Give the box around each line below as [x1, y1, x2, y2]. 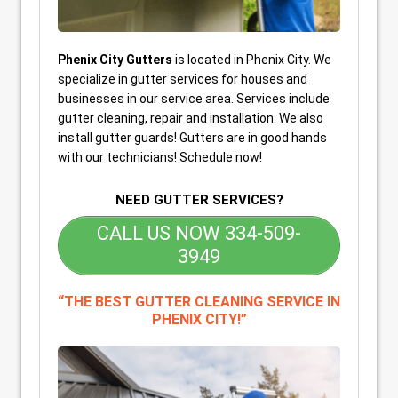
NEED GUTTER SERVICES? [115, 191, 283, 208]
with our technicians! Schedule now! [58, 149, 262, 164]
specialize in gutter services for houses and [58, 71, 307, 86]
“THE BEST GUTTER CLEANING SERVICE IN [58, 292, 340, 310]
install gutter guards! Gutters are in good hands [58, 130, 327, 145]
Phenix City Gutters [58, 52, 172, 67]
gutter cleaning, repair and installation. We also [58, 110, 323, 125]
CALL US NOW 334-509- [97, 222, 301, 245]
